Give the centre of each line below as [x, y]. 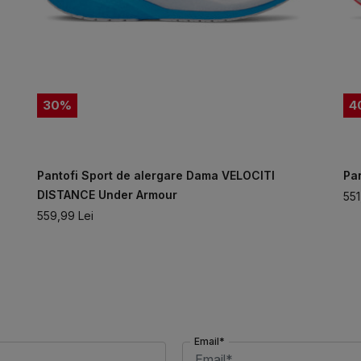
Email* [209, 341]
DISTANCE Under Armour [107, 194]
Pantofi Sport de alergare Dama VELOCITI [156, 175]
